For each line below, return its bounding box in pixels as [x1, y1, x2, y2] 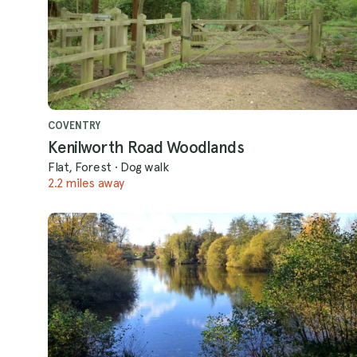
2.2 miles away [48, 175, 124, 190]
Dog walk [120, 159, 169, 175]
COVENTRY [48, 119, 100, 131]
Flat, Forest [48, 159, 112, 175]
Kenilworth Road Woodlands [48, 137, 245, 157]
